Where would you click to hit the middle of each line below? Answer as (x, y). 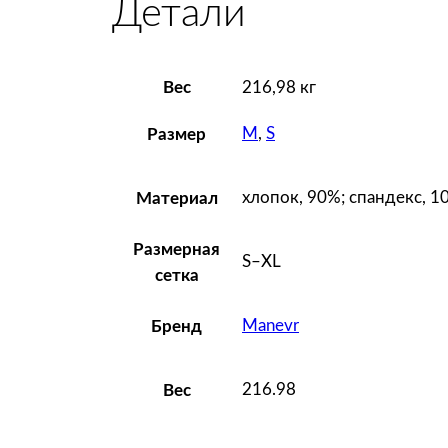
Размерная (176, 249)
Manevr (270, 326)
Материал (176, 198)
